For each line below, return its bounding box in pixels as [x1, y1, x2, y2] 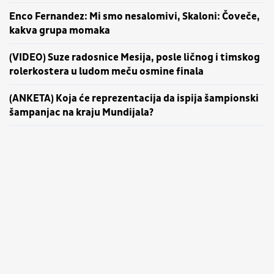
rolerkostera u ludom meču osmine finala [9, 65, 204, 78]
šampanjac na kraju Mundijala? [9, 106, 154, 119]
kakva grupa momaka [9, 24, 110, 37]
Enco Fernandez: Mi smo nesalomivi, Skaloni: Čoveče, [9, 10, 260, 23]
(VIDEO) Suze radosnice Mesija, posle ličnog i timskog [9, 51, 260, 64]
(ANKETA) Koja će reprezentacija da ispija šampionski [9, 92, 259, 105]
